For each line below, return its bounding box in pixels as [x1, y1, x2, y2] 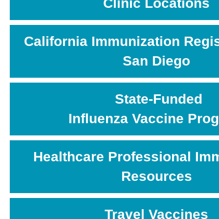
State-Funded [114, 91, 202, 107]
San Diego [123, 53, 190, 68]
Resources [121, 168, 192, 184]
